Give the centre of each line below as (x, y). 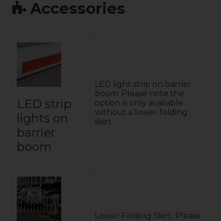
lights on (42, 118)
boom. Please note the (139, 93)
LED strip (44, 104)
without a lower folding (141, 112)
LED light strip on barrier (143, 84)
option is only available (139, 103)
